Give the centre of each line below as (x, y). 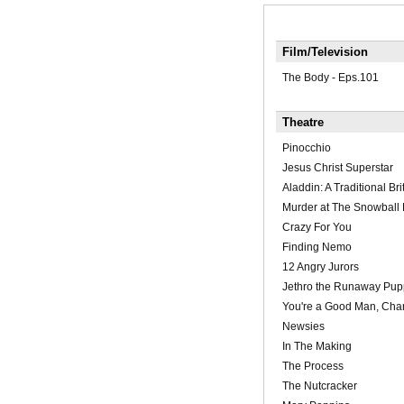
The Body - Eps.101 (330, 78)
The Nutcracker (319, 386)
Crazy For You (317, 228)
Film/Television (325, 52)
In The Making (317, 347)
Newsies (303, 327)
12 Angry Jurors (320, 267)
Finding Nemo (317, 248)
